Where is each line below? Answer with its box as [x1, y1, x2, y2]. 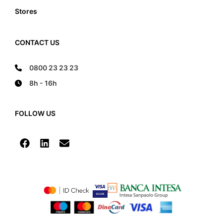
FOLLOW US [15, 109, 55, 118]
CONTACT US [15, 38, 59, 47]
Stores [15, 7, 37, 16]
